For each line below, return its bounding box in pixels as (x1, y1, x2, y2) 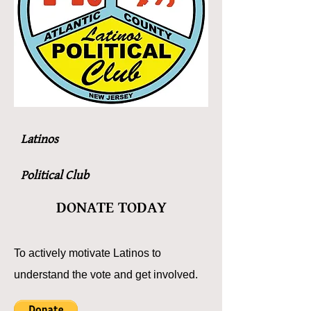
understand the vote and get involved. (14, 268, 198, 280)
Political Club (21, 167, 89, 183)
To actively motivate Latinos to (14, 246, 161, 259)
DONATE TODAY (56, 198, 167, 217)
